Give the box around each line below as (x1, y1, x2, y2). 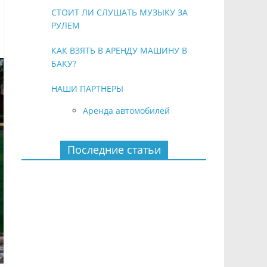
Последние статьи (67, 142, 161, 157)
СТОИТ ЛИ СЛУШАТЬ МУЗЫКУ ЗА (51, 7, 188, 18)
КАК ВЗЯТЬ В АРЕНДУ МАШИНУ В (51, 45, 187, 56)
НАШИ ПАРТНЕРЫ (51, 83, 123, 94)
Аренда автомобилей (83, 105, 170, 116)
